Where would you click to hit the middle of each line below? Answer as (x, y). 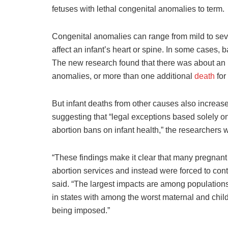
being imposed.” (81, 210)
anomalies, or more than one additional (123, 76)
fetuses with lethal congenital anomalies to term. (138, 9)
